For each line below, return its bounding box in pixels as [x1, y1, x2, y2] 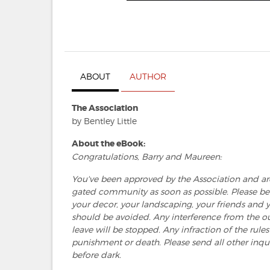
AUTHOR [130, 71, 166, 81]
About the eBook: [72, 137, 145, 149]
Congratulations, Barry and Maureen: [72, 151, 222, 162]
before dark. [72, 249, 121, 260]
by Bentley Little [72, 115, 137, 126]
